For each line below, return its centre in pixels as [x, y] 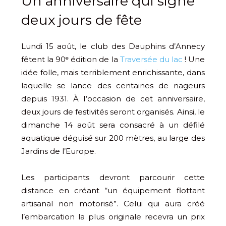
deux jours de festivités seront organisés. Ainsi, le [113, 112]
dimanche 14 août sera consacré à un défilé [113, 125]
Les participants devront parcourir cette [113, 178]
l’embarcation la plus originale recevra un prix [113, 217]
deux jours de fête [81, 20]
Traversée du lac [151, 60]
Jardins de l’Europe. [59, 151]
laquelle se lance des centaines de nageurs [113, 86]
